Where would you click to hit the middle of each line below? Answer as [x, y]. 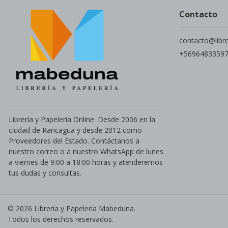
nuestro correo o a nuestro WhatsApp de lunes [86, 151]
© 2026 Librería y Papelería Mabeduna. [72, 208]
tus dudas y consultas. [45, 173]
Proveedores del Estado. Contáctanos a [74, 140]
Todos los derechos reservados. [61, 219]
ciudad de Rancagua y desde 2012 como [75, 130]
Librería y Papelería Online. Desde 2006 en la [82, 119]
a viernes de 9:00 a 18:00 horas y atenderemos [86, 162]
